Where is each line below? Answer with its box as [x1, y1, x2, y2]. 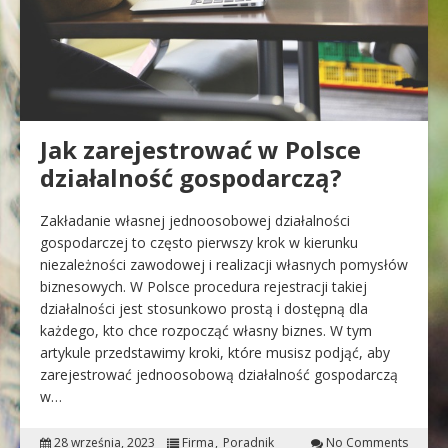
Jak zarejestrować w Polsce [40, 133, 361, 167]
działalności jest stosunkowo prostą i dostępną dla [40, 299, 368, 319]
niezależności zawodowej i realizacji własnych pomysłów [40, 255, 408, 275]
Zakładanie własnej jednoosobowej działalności [40, 211, 350, 231]
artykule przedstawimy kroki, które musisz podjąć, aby [40, 343, 390, 363]
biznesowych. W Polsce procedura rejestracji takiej [40, 277, 367, 297]
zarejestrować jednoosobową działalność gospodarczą [40, 365, 398, 385]
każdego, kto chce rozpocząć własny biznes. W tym [40, 321, 372, 341]
